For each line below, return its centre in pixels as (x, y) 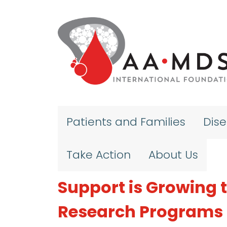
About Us (173, 155)
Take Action (99, 155)
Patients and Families (126, 122)
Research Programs (140, 212)
